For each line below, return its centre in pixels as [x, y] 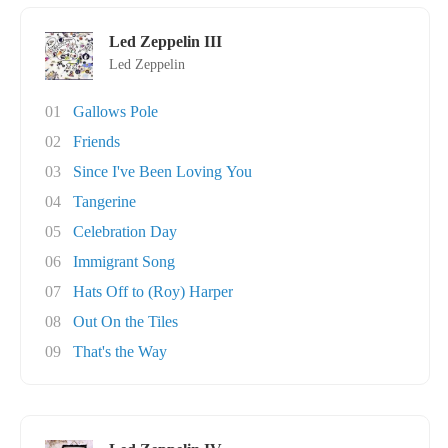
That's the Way [120, 351]
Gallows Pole [115, 111]
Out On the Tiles [125, 321]
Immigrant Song [124, 261]
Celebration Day [125, 231]
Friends [96, 141]
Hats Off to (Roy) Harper [153, 291]
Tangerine [104, 201]
